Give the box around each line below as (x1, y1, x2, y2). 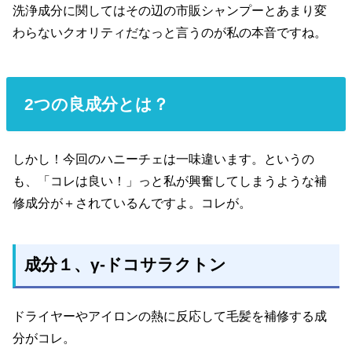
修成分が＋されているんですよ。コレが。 (13, 196, 252, 211)
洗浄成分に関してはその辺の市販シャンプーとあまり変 (13, 3, 328, 18)
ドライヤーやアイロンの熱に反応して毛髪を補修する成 (13, 309, 328, 324)
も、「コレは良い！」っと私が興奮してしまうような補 (13, 174, 328, 189)
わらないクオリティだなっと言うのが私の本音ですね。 (13, 25, 328, 40)
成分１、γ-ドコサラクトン (24, 255, 227, 275)
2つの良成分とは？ (24, 94, 169, 113)
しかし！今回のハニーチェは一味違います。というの (13, 152, 315, 167)
